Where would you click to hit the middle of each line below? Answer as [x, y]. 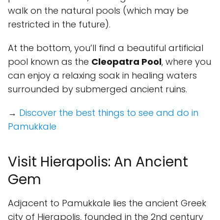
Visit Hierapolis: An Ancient [98, 162]
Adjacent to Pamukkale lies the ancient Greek [107, 203]
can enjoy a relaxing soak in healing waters [102, 75]
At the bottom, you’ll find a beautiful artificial [106, 48]
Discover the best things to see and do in [109, 113]
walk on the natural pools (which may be [98, 11]
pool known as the [50, 62]
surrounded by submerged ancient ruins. [97, 89]
